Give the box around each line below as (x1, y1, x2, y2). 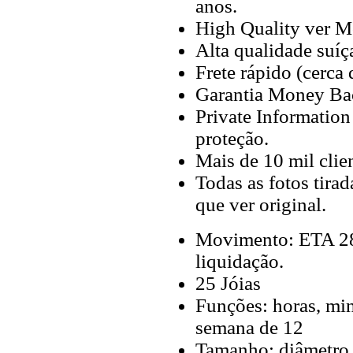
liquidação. (195, 251, 284, 272)
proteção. (195, 128, 269, 149)
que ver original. (195, 194, 326, 215)
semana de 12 (195, 317, 303, 338)
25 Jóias (195, 273, 261, 294)
